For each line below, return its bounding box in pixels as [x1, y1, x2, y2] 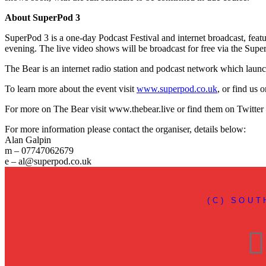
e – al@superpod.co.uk [5, 156, 91, 166]
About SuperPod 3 [5, 12, 80, 23]
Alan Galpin [5, 134, 51, 145]
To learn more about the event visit [5, 83, 137, 94]
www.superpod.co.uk [137, 83, 217, 94]
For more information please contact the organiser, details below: [5, 123, 246, 134]
